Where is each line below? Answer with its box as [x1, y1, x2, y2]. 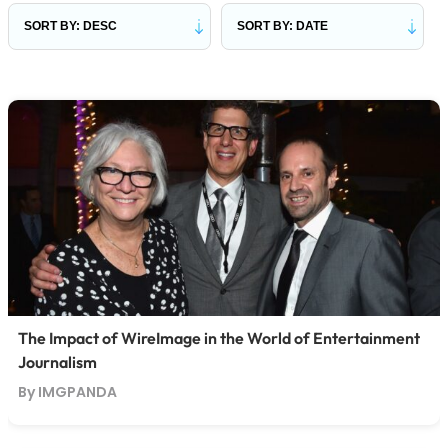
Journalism [17, 352, 97, 373]
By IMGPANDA [17, 382, 117, 403]
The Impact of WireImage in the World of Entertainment [17, 328, 420, 349]
